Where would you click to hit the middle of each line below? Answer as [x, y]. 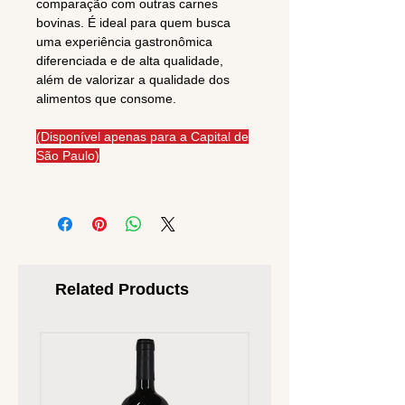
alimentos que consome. [106, 99]
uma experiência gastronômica [124, 42]
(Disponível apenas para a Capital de [142, 137]
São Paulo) [68, 156]
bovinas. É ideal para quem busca [133, 23]
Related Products [122, 290]
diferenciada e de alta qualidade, [130, 61]
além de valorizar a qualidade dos [133, 80]
